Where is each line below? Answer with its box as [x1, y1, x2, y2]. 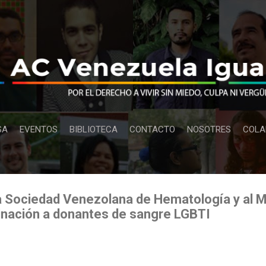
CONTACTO [129, 123, 175, 135]
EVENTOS [20, 123, 58, 135]
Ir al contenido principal [88, 9, 178, 20]
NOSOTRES [187, 123, 231, 135]
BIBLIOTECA [69, 123, 118, 135]
